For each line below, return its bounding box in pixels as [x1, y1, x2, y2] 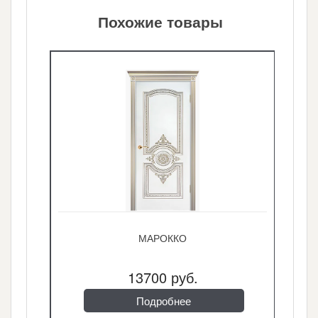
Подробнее [136, 292, 192, 308]
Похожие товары [97, 10, 223, 32]
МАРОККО [138, 230, 187, 245]
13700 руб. [127, 266, 198, 287]
